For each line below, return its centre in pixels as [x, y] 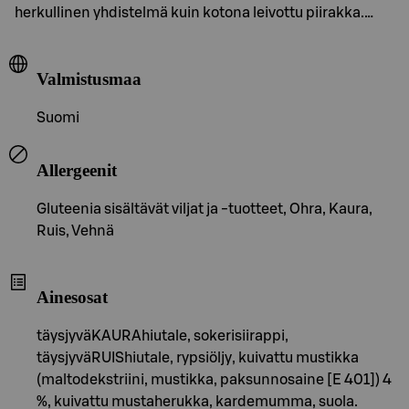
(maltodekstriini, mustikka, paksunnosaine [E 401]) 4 [214, 379]
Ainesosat [72, 298]
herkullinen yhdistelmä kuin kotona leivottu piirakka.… [194, 12]
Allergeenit [77, 170]
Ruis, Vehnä [75, 231]
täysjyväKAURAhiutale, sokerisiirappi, [163, 336]
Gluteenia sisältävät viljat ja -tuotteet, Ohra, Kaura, [204, 209]
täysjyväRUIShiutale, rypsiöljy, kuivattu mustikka [198, 357]
